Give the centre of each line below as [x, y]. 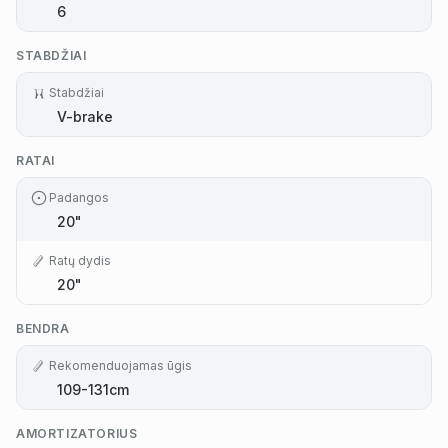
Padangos [79, 198]
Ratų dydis [80, 261]
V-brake [85, 117]
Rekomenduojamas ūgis [120, 366]
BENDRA [43, 329]
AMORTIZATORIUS [77, 434]
